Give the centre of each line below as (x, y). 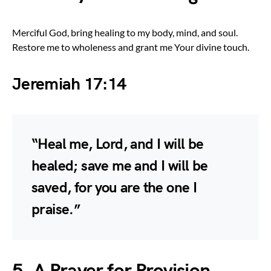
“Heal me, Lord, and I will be (118, 144)
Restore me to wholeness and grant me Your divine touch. (131, 47)
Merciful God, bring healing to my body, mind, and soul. (125, 32)
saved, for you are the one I (114, 188)
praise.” (56, 209)
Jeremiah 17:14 (69, 84)
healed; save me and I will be (120, 166)
